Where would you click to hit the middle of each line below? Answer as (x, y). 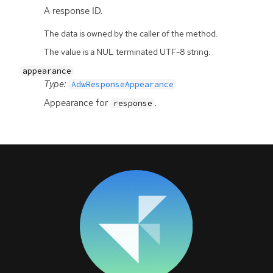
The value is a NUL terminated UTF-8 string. (127, 51)
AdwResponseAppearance (122, 85)
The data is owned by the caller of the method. (131, 33)
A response (68, 11)
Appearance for (77, 103)
